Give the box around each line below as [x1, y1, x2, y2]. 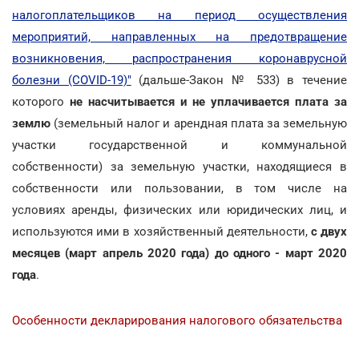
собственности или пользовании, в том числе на [12, 180, 347, 196]
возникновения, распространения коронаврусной [12, 50, 347, 66]
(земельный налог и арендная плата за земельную [50, 115, 347, 131]
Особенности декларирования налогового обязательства [12, 313, 342, 328]
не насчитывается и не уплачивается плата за [69, 94, 348, 109]
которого [12, 94, 70, 109]
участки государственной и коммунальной [12, 137, 347, 152]
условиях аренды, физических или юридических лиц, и [12, 202, 347, 217]
